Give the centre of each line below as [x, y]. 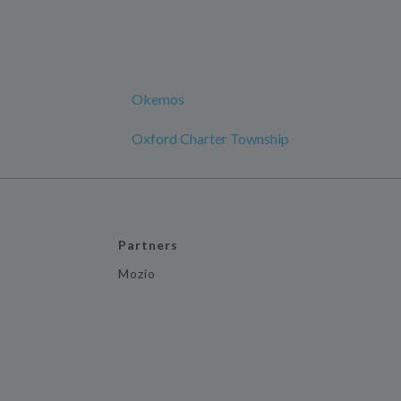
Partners [148, 245]
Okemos [158, 99]
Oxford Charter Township [210, 139]
